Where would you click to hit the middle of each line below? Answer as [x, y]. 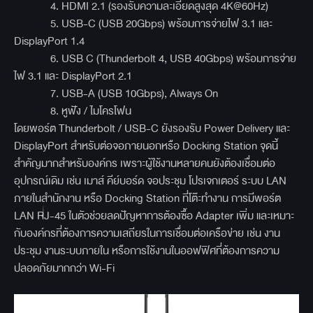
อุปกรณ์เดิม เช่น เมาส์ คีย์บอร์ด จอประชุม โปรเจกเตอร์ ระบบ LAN [150, 181]
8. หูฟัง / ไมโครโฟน [73, 111]
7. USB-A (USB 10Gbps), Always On [116, 94]
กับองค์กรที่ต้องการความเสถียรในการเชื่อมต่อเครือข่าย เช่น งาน [147, 233]
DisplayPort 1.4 [49, 41]
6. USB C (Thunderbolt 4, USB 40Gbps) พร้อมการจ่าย [155, 59]
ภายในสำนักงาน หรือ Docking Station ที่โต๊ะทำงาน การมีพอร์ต [147, 198]
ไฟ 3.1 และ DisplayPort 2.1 [73, 76]
